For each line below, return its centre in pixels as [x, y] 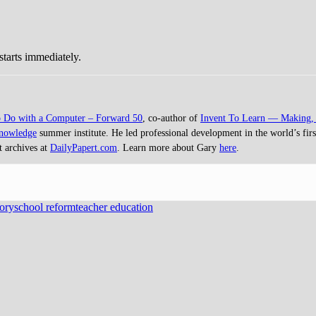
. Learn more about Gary [168, 147]
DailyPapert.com [84, 147]
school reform [45, 207]
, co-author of [171, 118]
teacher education [114, 207]
